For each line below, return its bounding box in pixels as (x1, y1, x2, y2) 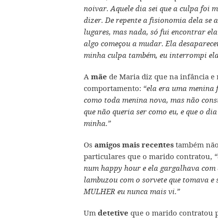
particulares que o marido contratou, (84, 151, 212, 161)
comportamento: (84, 83, 143, 93)
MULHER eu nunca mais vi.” (84, 187, 180, 196)
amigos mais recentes (92, 140, 174, 149)
